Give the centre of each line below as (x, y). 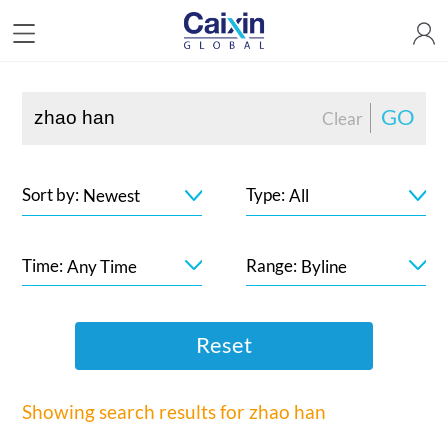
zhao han (288, 411)
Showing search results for (136, 411)
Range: (272, 265)
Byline (324, 266)
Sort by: (51, 195)
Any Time (102, 266)
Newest (112, 196)
